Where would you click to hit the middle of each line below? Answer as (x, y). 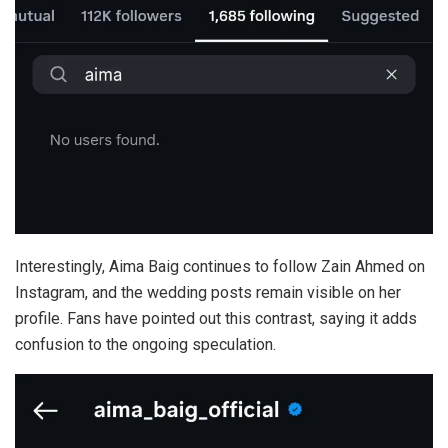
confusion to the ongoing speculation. (145, 345)
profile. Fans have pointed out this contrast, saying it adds (216, 319)
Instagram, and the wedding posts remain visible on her (208, 293)
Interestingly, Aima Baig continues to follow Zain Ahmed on (220, 267)
